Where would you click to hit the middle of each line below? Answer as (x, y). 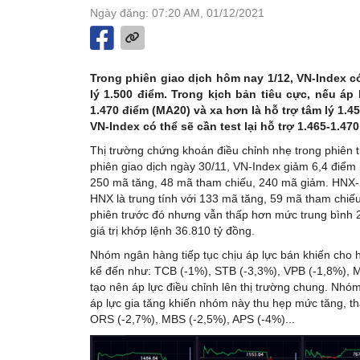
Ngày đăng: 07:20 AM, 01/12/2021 (177, 12)
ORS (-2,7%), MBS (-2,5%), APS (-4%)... (192, 319)
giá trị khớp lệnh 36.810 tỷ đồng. (172, 230)
